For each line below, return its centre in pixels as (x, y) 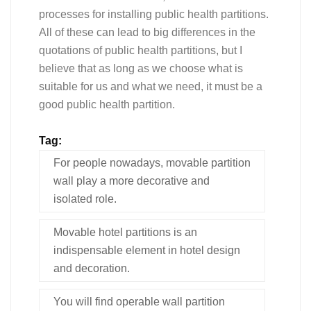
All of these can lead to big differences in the (147, 32)
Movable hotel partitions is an (125, 232)
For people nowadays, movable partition (152, 162)
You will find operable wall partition (139, 301)
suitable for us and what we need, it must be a (151, 86)
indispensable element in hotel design (147, 250)
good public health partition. (107, 104)
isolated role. (85, 199)
